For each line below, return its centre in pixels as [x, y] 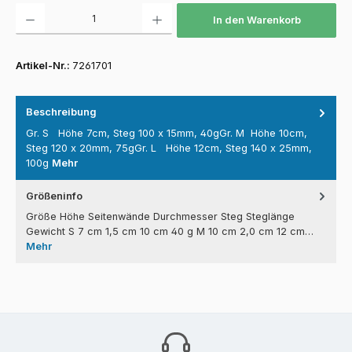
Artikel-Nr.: [44, 65]
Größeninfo [54, 196]
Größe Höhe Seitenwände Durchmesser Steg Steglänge [160, 217]
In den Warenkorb [257, 20]
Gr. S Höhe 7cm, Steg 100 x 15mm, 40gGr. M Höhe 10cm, [167, 133]
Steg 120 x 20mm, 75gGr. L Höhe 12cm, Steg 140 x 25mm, [169, 148]
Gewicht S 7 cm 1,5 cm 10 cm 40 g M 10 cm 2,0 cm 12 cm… [170, 232]
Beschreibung [61, 112]
